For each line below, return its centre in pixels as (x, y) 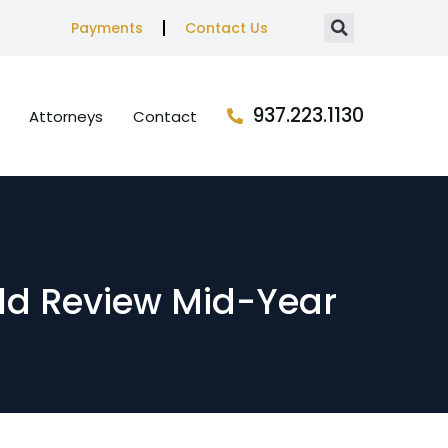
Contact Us (226, 28)
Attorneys (66, 116)
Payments (106, 28)
